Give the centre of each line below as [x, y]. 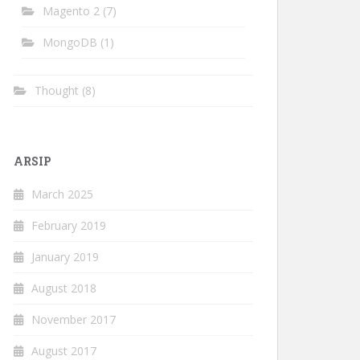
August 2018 [64, 288]
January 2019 [65, 257]
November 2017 [74, 319]
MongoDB [70, 42]
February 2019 [69, 225]
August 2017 [64, 351]
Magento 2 [71, 11]
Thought [57, 90]
